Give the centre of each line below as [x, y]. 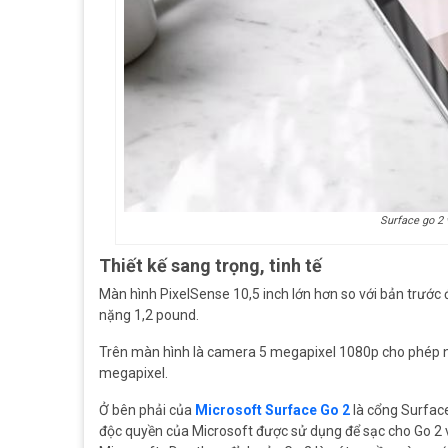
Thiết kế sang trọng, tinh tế [210, 266]
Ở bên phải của [147, 410]
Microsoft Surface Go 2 [272, 410]
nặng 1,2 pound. [149, 315]
